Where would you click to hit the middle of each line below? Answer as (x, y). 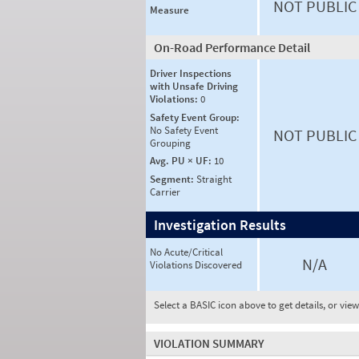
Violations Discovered (196, 265)
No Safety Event (184, 130)
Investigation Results (220, 225)
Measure (169, 10)
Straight (214, 179)
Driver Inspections (191, 73)
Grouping (170, 143)
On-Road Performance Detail (232, 47)
